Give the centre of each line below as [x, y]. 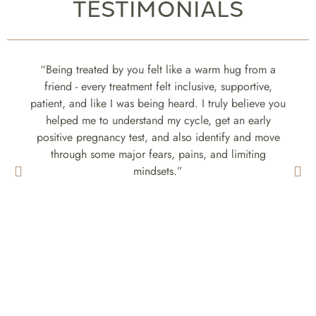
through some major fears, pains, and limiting [158, 154]
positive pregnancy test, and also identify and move [158, 138]
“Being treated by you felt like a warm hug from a [158, 70]
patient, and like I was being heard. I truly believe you [158, 104]
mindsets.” [158, 171]
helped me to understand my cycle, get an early [158, 121]
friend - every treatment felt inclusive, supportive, [158, 87]
